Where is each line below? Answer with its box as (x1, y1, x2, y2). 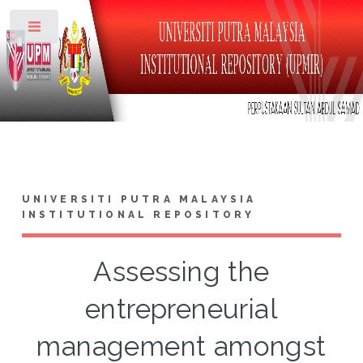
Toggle (70, 24, 102, 36)
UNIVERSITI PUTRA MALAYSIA (21, 193, 257, 205)
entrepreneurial (85, 293, 278, 325)
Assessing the (93, 255, 270, 288)
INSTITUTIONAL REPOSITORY (21, 208, 255, 220)
